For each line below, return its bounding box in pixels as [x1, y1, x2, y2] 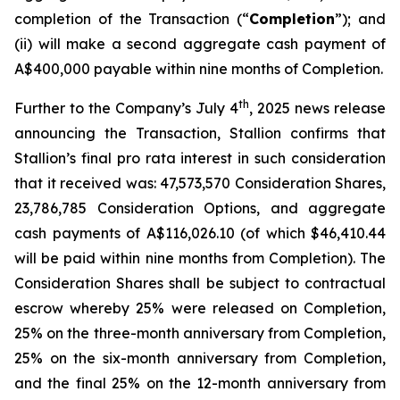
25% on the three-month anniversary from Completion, [14, 324, 386, 342]
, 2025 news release [249, 99, 386, 117]
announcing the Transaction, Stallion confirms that [14, 124, 386, 142]
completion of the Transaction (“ [14, 10, 250, 28]
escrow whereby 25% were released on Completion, [14, 299, 386, 317]
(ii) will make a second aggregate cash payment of [14, 35, 386, 53]
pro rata [116, 149, 176, 167]
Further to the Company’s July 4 [14, 99, 238, 117]
